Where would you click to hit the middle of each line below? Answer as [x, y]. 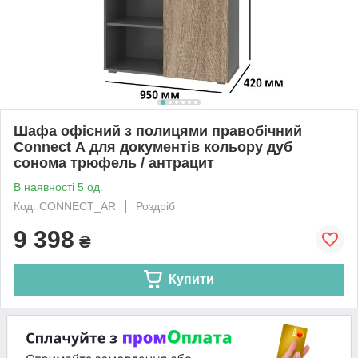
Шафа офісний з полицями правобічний [158, 131]
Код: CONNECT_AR [65, 206]
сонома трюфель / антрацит [114, 163]
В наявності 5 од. [58, 187]
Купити [191, 279]
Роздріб [155, 206]
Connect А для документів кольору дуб [153, 147]
